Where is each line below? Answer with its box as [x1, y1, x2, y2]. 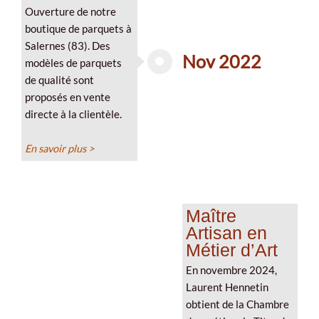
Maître [185, 205, 236, 226]
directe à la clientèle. [25, 108, 122, 120]
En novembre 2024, [185, 263, 277, 276]
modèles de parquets [25, 56, 122, 69]
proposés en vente [25, 90, 110, 103]
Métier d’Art [185, 239, 278, 260]
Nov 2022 [182, 51, 261, 73]
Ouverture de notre [25, 5, 116, 18]
